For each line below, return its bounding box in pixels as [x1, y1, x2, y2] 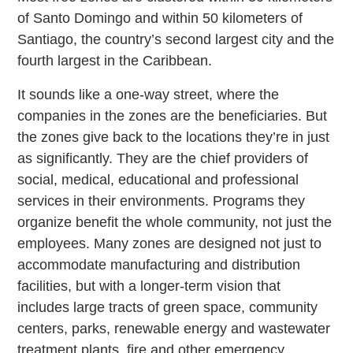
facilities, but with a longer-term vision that [17, 278, 281, 295]
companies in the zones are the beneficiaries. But [17, 108, 328, 124]
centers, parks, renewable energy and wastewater [17, 321, 331, 337]
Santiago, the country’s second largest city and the [17, 32, 335, 48]
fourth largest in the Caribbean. [17, 53, 213, 69]
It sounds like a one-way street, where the [17, 87, 280, 103]
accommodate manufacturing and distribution [17, 257, 301, 273]
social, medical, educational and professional [17, 172, 299, 188]
